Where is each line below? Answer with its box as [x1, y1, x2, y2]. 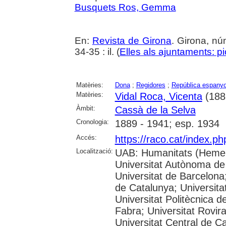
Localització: [76, 147, 113, 155]
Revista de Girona [92, 35, 172, 46]
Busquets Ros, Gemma [74, 2, 176, 13]
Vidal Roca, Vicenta [115, 90, 202, 102]
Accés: [76, 133, 97, 141]
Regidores [136, 81, 165, 89]
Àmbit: [76, 104, 95, 112]
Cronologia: [76, 118, 109, 126]
